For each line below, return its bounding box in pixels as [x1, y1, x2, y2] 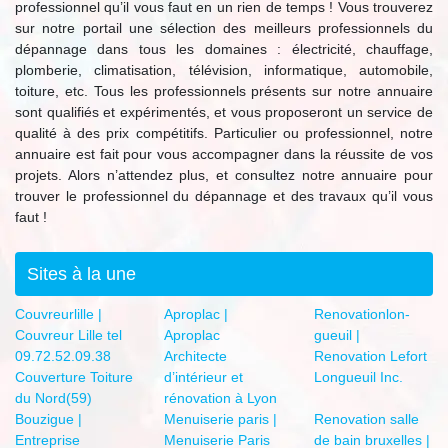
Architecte [164, 348, 228, 365]
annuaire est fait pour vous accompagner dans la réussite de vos [15, 146, 433, 163]
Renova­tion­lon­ [313, 306, 410, 323]
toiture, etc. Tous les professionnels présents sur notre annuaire [15, 83, 433, 100]
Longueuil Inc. [313, 369, 403, 386]
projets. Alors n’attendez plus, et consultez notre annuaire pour [15, 167, 433, 184]
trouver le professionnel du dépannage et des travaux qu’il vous [15, 188, 433, 205]
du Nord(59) [15, 390, 92, 407]
